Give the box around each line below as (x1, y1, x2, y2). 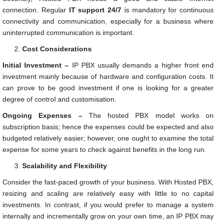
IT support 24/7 (69, 5, 121, 14)
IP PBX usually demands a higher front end (69, 61, 214, 69)
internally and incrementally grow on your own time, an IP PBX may (2, 212, 214, 220)
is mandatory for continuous (121, 5, 214, 14)
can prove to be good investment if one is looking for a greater (2, 83, 214, 92)
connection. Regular (2, 5, 69, 14)
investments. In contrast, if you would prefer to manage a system (2, 200, 214, 209)
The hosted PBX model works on (82, 111, 214, 119)
